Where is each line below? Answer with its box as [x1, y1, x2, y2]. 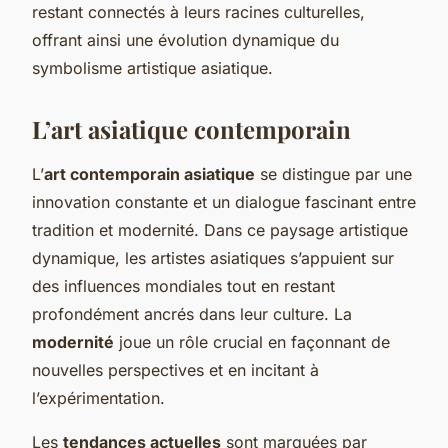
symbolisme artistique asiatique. [32, 57, 273, 78]
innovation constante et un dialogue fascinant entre [32, 191, 416, 212]
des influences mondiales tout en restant [32, 275, 335, 296]
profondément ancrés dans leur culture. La [32, 303, 352, 324]
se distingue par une [255, 163, 412, 184]
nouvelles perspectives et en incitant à [32, 359, 319, 380]
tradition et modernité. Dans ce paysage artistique [32, 219, 408, 240]
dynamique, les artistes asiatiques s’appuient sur [32, 247, 394, 268]
